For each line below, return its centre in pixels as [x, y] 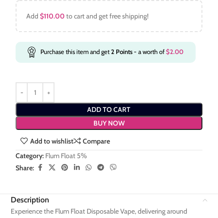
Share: [25, 168]
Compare [96, 141]
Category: [30, 156]
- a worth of [149, 52]
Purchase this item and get [76, 52]
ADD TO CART [109, 109]
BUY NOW [109, 123]
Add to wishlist [52, 141]
